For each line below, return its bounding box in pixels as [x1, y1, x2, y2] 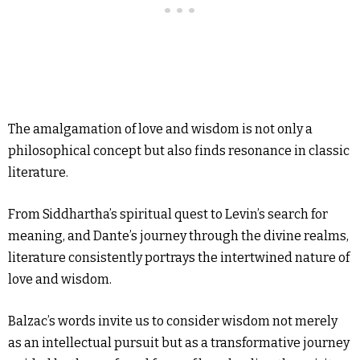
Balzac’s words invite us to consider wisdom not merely [8, 313, 337, 329]
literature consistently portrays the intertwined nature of [8, 250, 350, 265]
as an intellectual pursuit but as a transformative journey [8, 335, 350, 350]
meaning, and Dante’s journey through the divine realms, [8, 228, 349, 243]
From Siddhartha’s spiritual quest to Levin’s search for [8, 207, 328, 222]
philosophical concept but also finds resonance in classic [8, 143, 350, 158]
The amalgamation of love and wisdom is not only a [8, 121, 313, 137]
